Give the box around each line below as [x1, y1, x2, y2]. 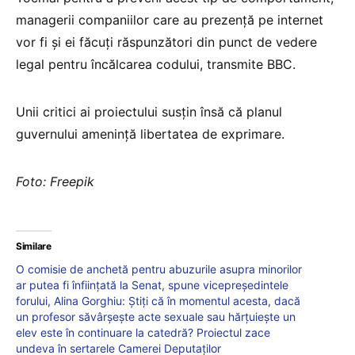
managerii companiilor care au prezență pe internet [16, 12, 323, 29]
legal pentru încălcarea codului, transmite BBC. [16, 56, 296, 73]
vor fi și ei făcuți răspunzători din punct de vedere [16, 34, 317, 51]
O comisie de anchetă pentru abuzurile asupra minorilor [16, 262, 302, 277]
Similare [16, 240, 52, 253]
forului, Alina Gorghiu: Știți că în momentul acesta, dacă [16, 294, 300, 308]
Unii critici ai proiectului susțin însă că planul [16, 104, 282, 120]
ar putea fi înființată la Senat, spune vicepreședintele [16, 278, 288, 292]
